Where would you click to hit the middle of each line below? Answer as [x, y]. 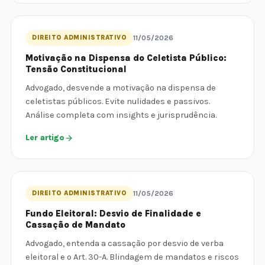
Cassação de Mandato [75, 225]
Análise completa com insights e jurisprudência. [121, 115]
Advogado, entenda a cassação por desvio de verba [125, 243]
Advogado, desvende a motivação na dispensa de [121, 88]
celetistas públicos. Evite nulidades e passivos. [118, 101]
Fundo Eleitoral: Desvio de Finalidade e [113, 214]
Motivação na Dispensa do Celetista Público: [126, 58]
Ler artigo [45, 138]
